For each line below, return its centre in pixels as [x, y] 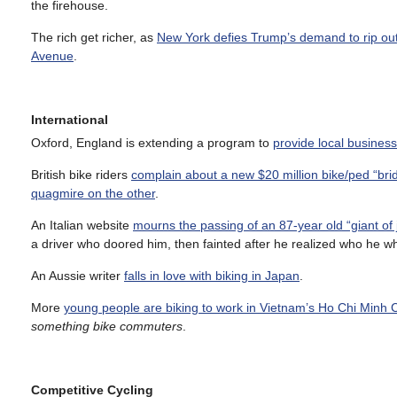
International [70, 119]
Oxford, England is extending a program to [152, 142]
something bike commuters [107, 326]
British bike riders [81, 174]
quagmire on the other [93, 193]
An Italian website [82, 225]
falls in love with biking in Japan [212, 275]
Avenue [52, 55]
